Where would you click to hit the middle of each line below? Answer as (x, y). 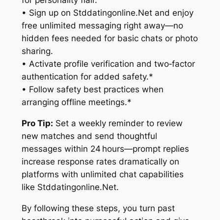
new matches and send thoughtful (89, 136)
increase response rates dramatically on (100, 161)
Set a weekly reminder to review (118, 123)
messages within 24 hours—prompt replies (105, 149)
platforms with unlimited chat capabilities (102, 174)
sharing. (37, 51)
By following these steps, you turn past (98, 208)
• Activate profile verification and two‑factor (108, 64)
